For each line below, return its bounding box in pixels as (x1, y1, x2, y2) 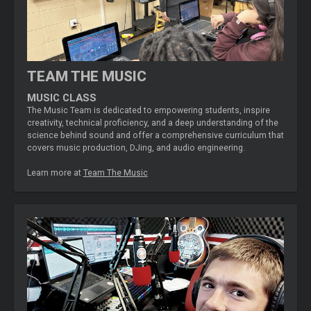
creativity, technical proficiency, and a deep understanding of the (26, 117, 278, 128)
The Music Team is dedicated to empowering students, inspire (26, 105, 270, 115)
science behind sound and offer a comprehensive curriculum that (26, 130, 284, 140)
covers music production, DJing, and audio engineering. (26, 142, 245, 153)
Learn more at (26, 167, 83, 178)
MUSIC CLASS (26, 91, 96, 104)
